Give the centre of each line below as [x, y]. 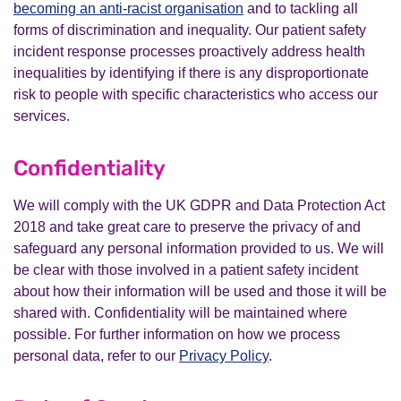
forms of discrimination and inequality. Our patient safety [190, 30]
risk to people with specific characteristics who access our [196, 94]
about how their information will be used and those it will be [200, 291]
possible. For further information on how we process [177, 334]
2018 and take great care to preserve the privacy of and [187, 227]
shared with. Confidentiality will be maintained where [180, 313]
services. [43, 116]
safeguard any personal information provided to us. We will [199, 248]
